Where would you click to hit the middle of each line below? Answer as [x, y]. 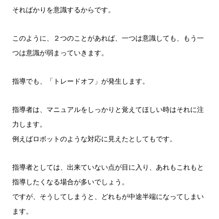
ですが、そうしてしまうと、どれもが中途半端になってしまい [108, 196]
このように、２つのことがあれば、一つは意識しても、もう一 [108, 38]
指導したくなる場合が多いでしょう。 [70, 182]
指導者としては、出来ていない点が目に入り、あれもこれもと [108, 167]
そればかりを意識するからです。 [63, 10]
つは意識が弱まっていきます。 [60, 53]
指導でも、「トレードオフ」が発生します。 [80, 81]
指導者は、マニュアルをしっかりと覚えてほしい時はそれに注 [108, 109]
